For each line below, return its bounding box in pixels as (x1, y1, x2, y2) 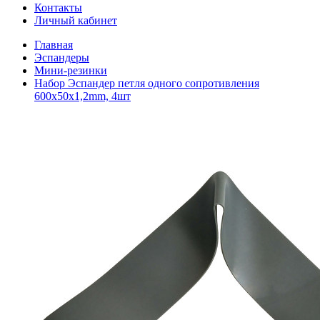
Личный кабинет (34, 14, 117, 26)
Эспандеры (34, 51, 89, 64)
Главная (34, 39, 73, 51)
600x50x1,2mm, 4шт (34, 90, 131, 102)
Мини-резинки (34, 64, 107, 76)
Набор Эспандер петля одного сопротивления (34, 77, 259, 89)
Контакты (34, 1, 82, 14)
